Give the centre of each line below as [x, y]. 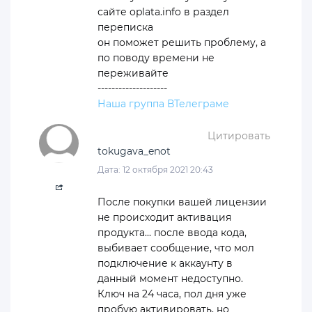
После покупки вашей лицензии [182, 202]
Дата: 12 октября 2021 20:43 [155, 169]
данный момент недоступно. [170, 278]
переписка [125, 27]
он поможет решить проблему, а [182, 42]
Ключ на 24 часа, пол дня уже [172, 294]
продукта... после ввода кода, [172, 232]
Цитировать [239, 135]
